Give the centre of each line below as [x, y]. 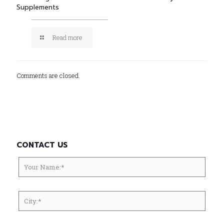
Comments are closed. [48, 76]
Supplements [38, 7]
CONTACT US [42, 145]
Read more [68, 38]
